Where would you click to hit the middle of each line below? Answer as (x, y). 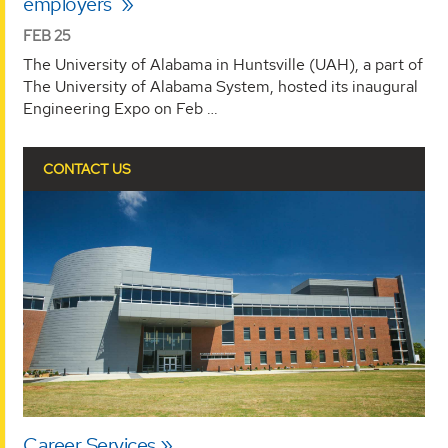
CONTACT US (87, 169)
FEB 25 (47, 35)
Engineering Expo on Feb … (120, 108)
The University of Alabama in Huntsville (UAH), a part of (223, 64)
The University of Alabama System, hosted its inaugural (220, 86)
